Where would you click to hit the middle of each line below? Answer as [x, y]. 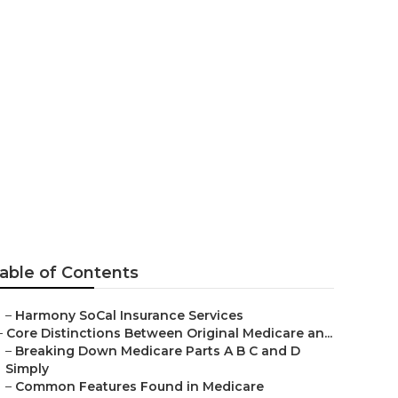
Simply [27, 369]
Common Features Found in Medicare [139, 386]
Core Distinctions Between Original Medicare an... [169, 333]
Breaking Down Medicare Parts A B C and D [158, 351]
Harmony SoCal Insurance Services [129, 315]
